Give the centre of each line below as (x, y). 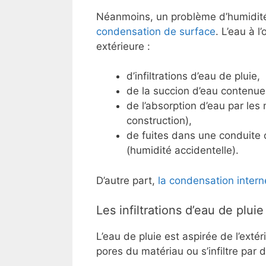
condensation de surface (156, 31)
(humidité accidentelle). (183, 151)
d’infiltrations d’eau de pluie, (193, 76)
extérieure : (123, 46)
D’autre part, (127, 180)
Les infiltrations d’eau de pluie (180, 210)
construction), (159, 121)
